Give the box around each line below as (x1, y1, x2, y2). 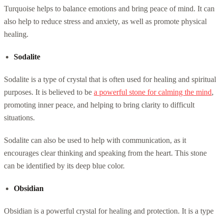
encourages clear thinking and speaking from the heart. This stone (4, 148, 207, 157)
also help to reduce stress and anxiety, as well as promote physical (4, 17, 207, 26)
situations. (4, 113, 35, 122)
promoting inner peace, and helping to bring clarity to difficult (4, 100, 194, 109)
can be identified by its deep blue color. (4, 161, 125, 170)
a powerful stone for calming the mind (94, 87, 212, 96)
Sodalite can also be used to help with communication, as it (4, 136, 186, 144)
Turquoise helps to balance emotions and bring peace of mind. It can (4, 4, 215, 13)
